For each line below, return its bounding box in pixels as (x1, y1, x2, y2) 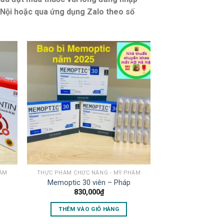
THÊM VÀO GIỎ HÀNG (58, 205, 119, 212)
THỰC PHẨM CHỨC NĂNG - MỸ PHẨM (36, 169, 141, 176)
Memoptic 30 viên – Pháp (47, 178, 130, 187)
